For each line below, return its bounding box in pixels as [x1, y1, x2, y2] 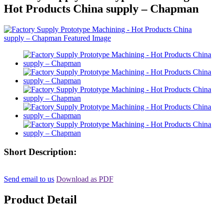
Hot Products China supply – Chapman [4, 2, 199, 15]
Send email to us [4, 175, 54, 184]
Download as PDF [56, 175, 113, 184]
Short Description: [4, 146, 77, 157]
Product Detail [4, 193, 77, 206]
